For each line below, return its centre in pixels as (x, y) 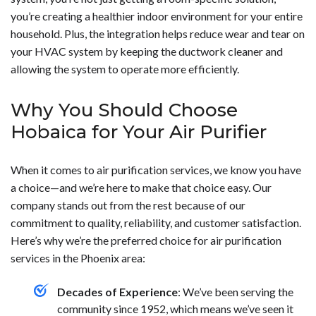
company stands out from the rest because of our (128, 205)
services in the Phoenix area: (78, 258)
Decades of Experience (117, 292)
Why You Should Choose (124, 110)
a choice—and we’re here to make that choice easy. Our (141, 188)
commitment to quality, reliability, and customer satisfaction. (156, 223)
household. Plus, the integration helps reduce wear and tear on (158, 33)
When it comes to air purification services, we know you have (156, 170)
